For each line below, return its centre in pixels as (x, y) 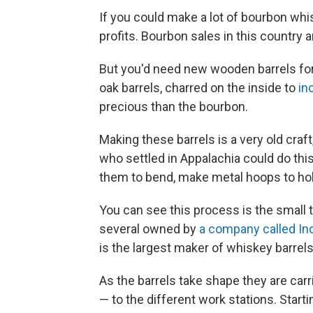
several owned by (149, 229)
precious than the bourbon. (174, 107)
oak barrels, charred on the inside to (199, 88)
